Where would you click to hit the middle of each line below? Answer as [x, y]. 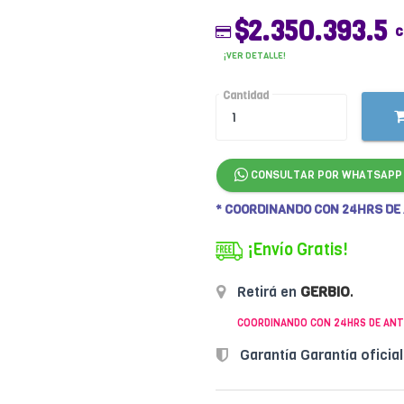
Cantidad [246, 96]
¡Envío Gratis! [298, 250]
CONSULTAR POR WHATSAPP [325, 175]
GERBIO [325, 291]
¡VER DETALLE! [255, 55]
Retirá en [267, 291]
